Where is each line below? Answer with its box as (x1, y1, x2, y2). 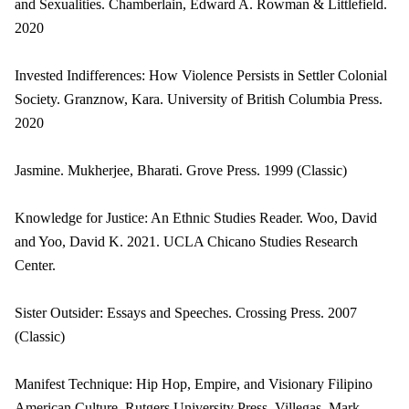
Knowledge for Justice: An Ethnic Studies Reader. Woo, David (15, 210, 377, 225)
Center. (15, 257, 56, 273)
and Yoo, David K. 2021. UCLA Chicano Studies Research (15, 234, 358, 249)
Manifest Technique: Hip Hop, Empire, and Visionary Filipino (15, 376, 372, 392)
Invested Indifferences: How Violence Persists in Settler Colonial (15, 68, 387, 83)
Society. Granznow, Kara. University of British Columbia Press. (15, 91, 383, 107)
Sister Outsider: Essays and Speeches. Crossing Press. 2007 (15, 305, 357, 320)
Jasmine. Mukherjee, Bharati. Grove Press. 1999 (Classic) (15, 163, 347, 178)
